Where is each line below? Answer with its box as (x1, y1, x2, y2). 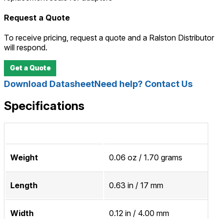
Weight (10, 153, 38, 163)
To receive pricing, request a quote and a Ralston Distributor (4, 33, 214, 43)
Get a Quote (9, 64, 51, 72)
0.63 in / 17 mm (109, 180, 163, 191)
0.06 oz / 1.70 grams (109, 153, 182, 163)
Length (10, 180, 38, 191)
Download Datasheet (4, 79, 94, 89)
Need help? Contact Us (94, 79, 193, 89)
